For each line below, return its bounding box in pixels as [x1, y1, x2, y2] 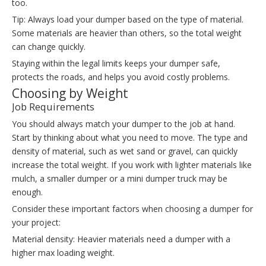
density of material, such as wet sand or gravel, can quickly [12, 145, 237, 157]
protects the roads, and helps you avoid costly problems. [12, 71, 230, 83]
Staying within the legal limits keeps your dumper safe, [12, 58, 220, 69]
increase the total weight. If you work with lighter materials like [12, 159, 252, 171]
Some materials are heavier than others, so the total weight [12, 27, 242, 39]
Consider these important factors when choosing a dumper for [12, 203, 253, 215]
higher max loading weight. [12, 247, 115, 259]
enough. [12, 186, 43, 198]
